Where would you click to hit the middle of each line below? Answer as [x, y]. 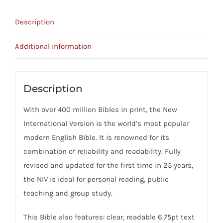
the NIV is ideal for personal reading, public [96, 179]
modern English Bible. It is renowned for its [96, 137]
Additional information [53, 47]
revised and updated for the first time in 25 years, [108, 165]
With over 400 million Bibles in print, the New [100, 109]
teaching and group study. [68, 193]
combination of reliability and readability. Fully [102, 151]
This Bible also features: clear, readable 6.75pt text [109, 217]
